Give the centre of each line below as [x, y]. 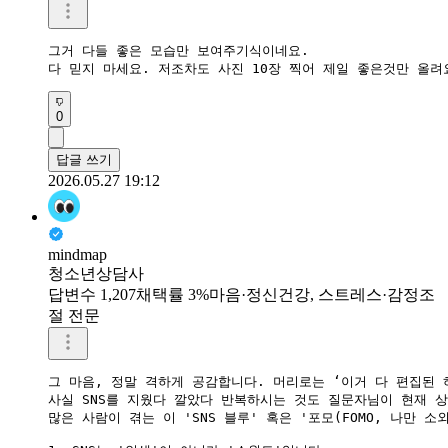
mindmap [77, 254]
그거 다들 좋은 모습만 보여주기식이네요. [178, 50]
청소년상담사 [96, 273]
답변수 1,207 [92, 294]
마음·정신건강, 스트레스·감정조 [322, 294]
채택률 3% [172, 294]
